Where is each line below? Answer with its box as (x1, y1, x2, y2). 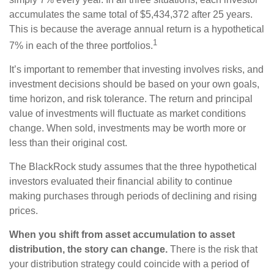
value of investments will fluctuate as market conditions (9, 108, 246, 119)
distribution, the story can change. (9, 244, 170, 255)
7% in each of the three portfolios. (9, 40, 153, 51)
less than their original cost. (9, 138, 127, 149)
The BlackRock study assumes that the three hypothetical (9, 161, 257, 172)
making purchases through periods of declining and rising (9, 191, 257, 202)
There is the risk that (170, 244, 257, 255)
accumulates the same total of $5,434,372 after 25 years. (9, 9, 253, 20)
